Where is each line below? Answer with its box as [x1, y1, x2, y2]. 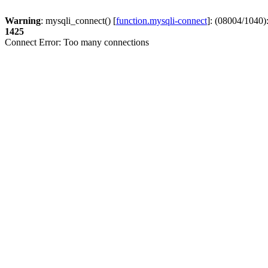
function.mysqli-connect [116, 16, 207, 26]
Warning [5, 16, 41, 26]
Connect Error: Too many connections [5, 37, 149, 47]
